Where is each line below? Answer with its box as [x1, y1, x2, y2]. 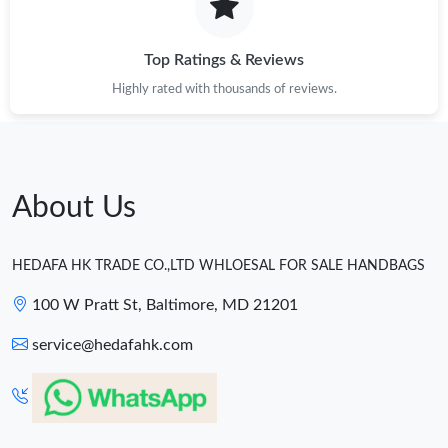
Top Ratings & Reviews [144, 51, 304, 68]
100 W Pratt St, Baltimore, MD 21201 [32, 296, 298, 313]
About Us [12, 192, 136, 223]
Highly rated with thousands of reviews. [111, 82, 337, 95]
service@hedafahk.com [32, 336, 193, 353]
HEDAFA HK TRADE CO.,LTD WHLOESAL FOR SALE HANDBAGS [12, 258, 425, 273]
